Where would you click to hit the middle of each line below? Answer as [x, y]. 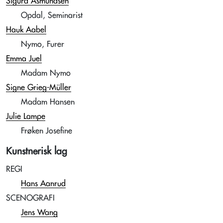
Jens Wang [39, 213]
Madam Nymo [46, 73]
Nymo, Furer [43, 44]
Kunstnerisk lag [37, 151]
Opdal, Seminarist [52, 15]
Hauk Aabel [26, 30]
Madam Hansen [48, 102]
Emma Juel [24, 59]
